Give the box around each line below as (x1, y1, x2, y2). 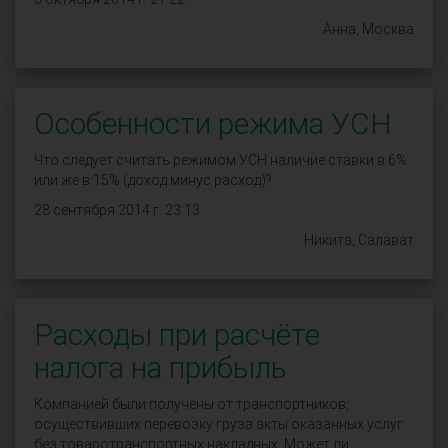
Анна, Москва (323, 21, 414, 37)
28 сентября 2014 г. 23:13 (34, 202, 200, 218)
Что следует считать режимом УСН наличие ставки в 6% (34, 152, 407, 168)
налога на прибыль (34, 350, 287, 385)
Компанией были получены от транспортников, (34, 396, 349, 412)
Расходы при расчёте (34, 317, 320, 352)
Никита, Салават (304, 232, 414, 248)
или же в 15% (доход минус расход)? (34, 172, 272, 188)
